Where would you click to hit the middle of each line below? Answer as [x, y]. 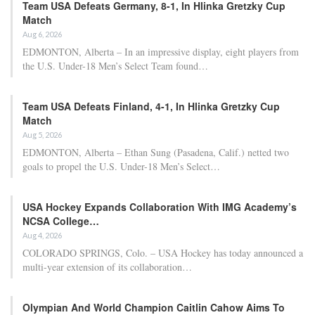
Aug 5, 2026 [42, 135]
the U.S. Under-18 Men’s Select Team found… [115, 66]
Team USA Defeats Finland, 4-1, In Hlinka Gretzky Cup [151, 107]
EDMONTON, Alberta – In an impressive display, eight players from [161, 52]
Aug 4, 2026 [42, 236]
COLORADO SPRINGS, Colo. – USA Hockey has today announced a [163, 253]
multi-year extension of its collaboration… [107, 267]
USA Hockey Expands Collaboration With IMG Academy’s [160, 207]
